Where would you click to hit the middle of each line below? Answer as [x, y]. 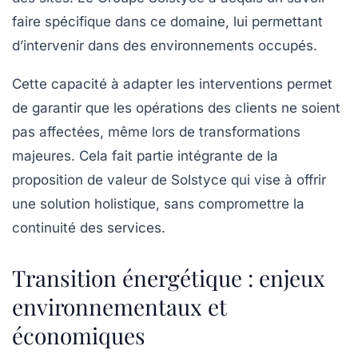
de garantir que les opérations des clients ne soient [176, 108]
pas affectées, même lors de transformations [156, 132]
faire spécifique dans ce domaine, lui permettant [167, 22]
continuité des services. [89, 228]
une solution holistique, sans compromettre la [158, 204]
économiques [79, 336]
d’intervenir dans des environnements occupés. [165, 46]
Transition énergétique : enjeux [169, 278]
